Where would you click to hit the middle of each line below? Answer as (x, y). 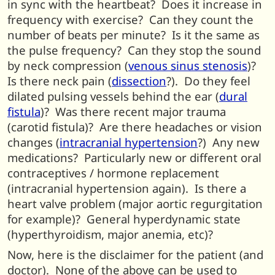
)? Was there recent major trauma (133, 111)
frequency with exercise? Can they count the (130, 19)
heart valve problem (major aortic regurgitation (135, 203)
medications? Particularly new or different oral (134, 157)
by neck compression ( (68, 65)
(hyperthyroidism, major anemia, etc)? (110, 234)
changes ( (33, 142)
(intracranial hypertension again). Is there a (127, 188)
